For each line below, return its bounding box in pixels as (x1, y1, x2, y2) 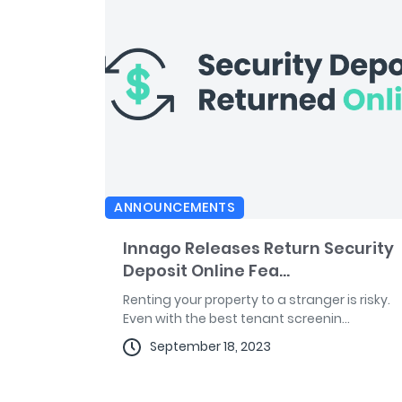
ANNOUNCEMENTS (114, 198, 236, 217)
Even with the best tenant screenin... (123, 310, 350, 328)
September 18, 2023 (150, 337, 271, 356)
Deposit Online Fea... (123, 259, 290, 283)
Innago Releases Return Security (123, 237, 394, 260)
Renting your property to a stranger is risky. (123, 291, 390, 310)
